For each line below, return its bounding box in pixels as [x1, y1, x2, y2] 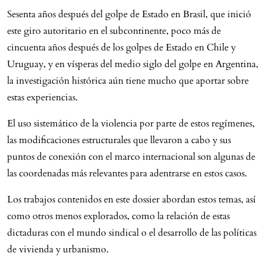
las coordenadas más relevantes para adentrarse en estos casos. [7, 166, 247, 180]
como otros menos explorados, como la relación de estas [7, 209, 230, 223]
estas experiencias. [7, 90, 78, 104]
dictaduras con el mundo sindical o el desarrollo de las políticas [7, 226, 256, 239]
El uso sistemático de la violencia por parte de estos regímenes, [7, 116, 255, 130]
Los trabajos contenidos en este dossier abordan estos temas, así [7, 192, 256, 206]
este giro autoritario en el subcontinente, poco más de [7, 24, 221, 37]
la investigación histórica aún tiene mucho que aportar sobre [7, 74, 249, 87]
